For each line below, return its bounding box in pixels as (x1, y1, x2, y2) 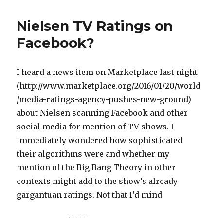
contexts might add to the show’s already (17, 176, 178, 186)
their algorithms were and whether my (17, 149, 170, 159)
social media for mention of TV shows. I (17, 122, 174, 132)
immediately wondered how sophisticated (17, 135, 183, 145)
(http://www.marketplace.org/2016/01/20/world (17, 81, 201, 91)
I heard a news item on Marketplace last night (17, 67, 198, 77)
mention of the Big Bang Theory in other (17, 163, 176, 173)
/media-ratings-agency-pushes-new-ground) (17, 94, 192, 105)
